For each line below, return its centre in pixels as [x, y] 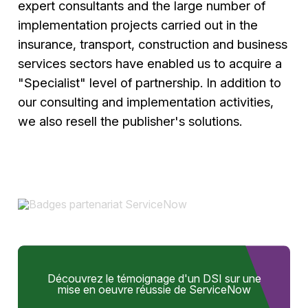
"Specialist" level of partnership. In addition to [150, 82]
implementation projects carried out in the [138, 24]
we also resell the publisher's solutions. [132, 121]
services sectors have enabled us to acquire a [150, 63]
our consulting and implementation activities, [146, 101]
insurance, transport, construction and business [153, 44]
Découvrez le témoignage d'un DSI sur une [154, 278]
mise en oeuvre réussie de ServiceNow [154, 289]
